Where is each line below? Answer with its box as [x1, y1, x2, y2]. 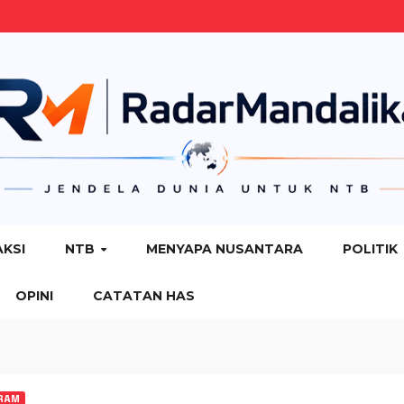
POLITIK [342, 241, 398, 257]
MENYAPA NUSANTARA [145, 241, 303, 257]
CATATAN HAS [93, 288, 195, 304]
